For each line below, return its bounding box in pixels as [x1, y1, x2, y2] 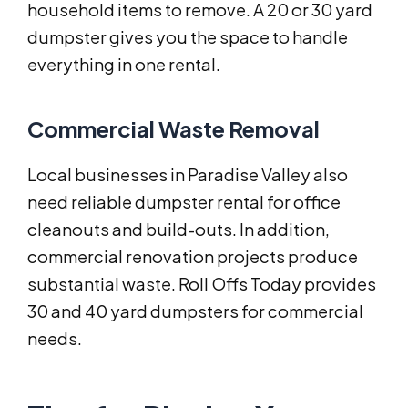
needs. [27, 328, 82, 350]
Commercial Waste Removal [27, 115, 320, 143]
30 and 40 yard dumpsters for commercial [27, 301, 363, 322]
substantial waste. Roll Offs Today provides [27, 273, 376, 295]
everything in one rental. [27, 54, 220, 76]
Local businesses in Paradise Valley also [27, 164, 348, 186]
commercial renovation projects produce [27, 246, 358, 268]
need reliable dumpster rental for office [27, 191, 341, 213]
